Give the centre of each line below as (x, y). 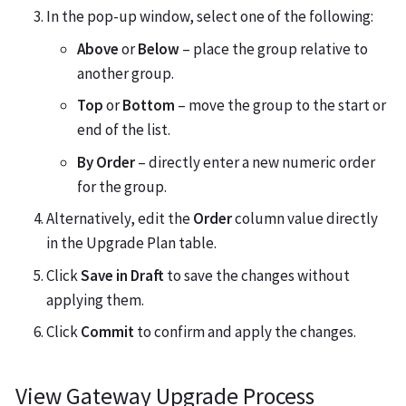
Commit (107, 332)
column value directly (305, 219)
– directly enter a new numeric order (255, 162)
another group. (126, 73)
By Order (106, 162)
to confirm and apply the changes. (245, 332)
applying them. (95, 300)
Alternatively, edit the (120, 219)
